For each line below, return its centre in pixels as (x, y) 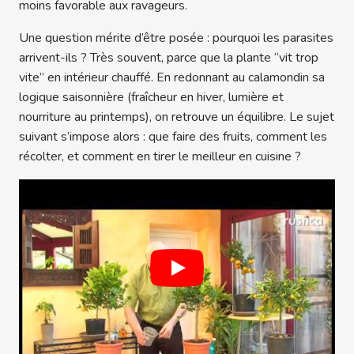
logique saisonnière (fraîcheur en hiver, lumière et (151, 97)
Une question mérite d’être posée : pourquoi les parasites (176, 38)
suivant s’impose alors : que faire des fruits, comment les (173, 136)
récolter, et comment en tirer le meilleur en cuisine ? (160, 156)
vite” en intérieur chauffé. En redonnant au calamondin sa (172, 77)
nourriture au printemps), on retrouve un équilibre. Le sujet (177, 117)
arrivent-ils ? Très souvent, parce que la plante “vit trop (169, 57)
